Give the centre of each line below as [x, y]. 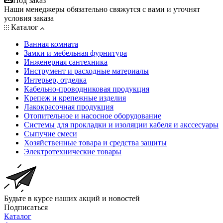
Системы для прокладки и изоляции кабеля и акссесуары [121, 124]
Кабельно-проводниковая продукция [87, 89]
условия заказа [29, 18]
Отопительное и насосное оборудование [93, 115]
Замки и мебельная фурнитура [75, 53]
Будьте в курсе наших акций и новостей [72, 198]
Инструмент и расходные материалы [86, 71]
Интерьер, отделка [55, 80]
